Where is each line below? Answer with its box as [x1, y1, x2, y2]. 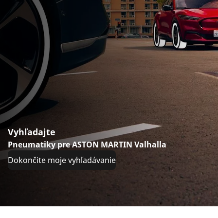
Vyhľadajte [8, 126, 55, 138]
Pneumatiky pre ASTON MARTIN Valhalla [8, 139, 166, 150]
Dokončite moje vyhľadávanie [8, 155, 116, 165]
